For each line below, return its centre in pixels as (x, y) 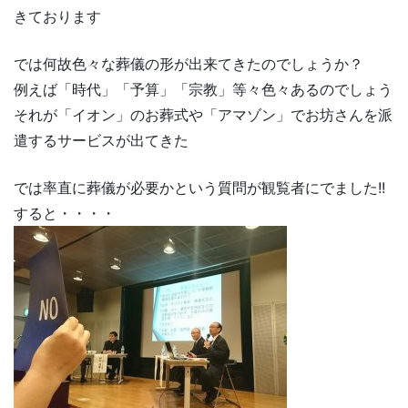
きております (57, 16)
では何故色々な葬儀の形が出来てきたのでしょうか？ (189, 64)
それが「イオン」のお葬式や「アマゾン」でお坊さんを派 (203, 115)
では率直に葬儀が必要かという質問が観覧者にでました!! (199, 188)
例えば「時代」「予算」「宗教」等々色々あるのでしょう (203, 89)
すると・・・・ (65, 213)
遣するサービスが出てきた (101, 140)
